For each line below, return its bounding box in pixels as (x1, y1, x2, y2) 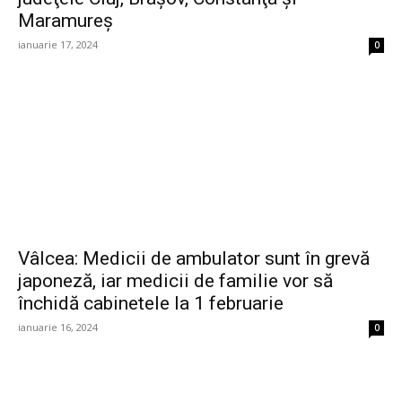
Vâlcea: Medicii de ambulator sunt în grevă (18, 248, 370, 270)
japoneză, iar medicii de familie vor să (18, 270, 333, 293)
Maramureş (18, 10, 113, 32)
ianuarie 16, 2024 (18, 320, 98, 335)
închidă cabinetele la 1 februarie (18, 293, 284, 315)
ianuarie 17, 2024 (18, 38, 98, 52)
